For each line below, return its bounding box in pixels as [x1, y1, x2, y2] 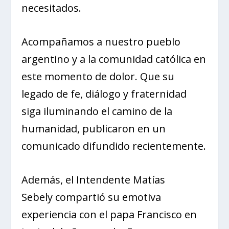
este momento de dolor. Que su [21, 70, 175, 84]
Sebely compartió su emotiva [21, 190, 162, 204]
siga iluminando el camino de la [21, 104, 173, 119]
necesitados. [21, 1, 82, 15]
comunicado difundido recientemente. [21, 139, 207, 153]
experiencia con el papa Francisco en [21, 208, 197, 222]
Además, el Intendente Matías [21, 173, 166, 187]
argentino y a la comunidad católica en [21, 52, 207, 66]
